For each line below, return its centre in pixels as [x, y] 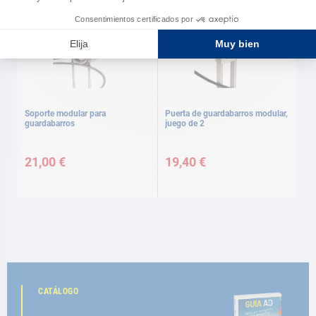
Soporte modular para [65, 114]
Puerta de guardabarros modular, [226, 114]
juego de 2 [185, 123]
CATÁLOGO [59, 291]
